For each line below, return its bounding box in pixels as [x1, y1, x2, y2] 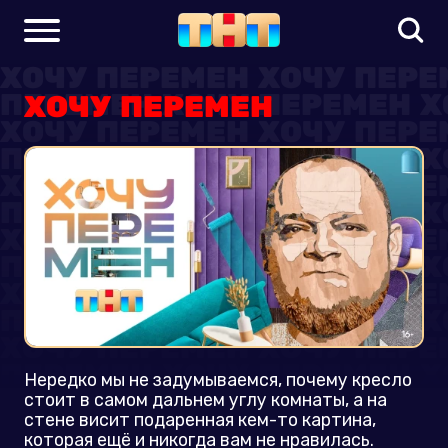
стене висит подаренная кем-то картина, [23, 408, 376, 430]
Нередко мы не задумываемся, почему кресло [23, 368, 412, 390]
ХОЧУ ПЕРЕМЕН [23, 88, 273, 124]
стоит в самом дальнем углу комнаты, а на [23, 388, 387, 410]
